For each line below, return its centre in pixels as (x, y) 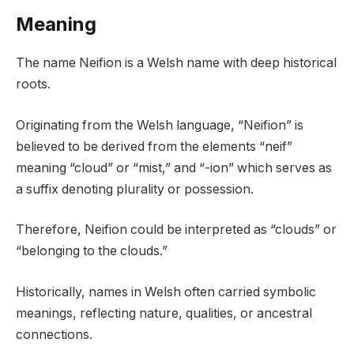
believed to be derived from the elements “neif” (154, 146)
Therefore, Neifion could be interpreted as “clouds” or (176, 230)
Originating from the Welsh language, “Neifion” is (160, 125)
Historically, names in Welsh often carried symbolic (166, 292)
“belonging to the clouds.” (92, 251)
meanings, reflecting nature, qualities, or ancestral (164, 313)
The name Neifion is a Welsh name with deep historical (176, 63)
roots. (33, 85)
